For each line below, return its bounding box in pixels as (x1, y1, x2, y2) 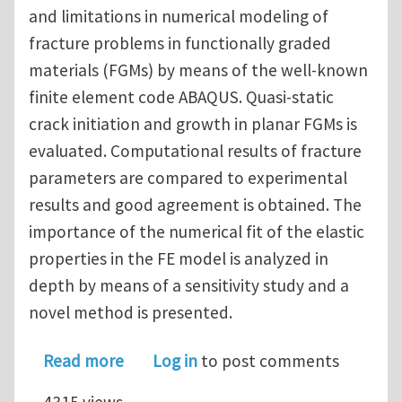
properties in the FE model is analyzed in (29, 247, 328, 269)
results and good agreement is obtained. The (29, 193, 362, 215)
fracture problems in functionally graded (29, 31, 331, 54)
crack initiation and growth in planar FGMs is (29, 112, 357, 135)
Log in (153, 349, 197, 371)
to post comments (197, 349, 339, 371)
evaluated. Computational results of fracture (29, 139, 362, 162)
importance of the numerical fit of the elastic (29, 220, 364, 242)
